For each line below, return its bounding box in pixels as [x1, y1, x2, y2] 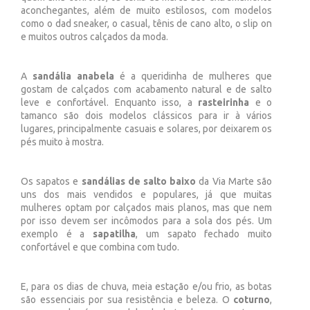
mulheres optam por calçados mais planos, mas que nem [21, 202, 272, 214]
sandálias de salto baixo [81, 176, 199, 188]
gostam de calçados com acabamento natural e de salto [21, 84, 272, 95]
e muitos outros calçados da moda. [21, 31, 168, 43]
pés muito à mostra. [21, 136, 108, 148]
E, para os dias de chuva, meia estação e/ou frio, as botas [21, 281, 272, 293]
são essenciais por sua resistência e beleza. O [21, 294, 233, 306]
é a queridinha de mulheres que [120, 71, 272, 82]
